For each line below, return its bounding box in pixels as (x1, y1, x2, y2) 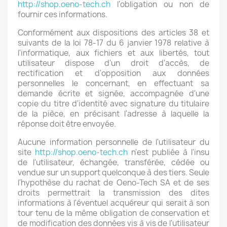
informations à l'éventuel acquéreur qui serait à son (18, 198, 209, 208)
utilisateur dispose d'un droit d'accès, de (18, 58, 209, 68)
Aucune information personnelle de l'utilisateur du (18, 137, 209, 147)
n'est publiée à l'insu (128, 147, 209, 158)
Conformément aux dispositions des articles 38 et (18, 27, 209, 38)
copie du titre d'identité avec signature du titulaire (18, 98, 209, 109)
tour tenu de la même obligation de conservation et (18, 208, 209, 218)
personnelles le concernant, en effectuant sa (18, 78, 209, 89)
